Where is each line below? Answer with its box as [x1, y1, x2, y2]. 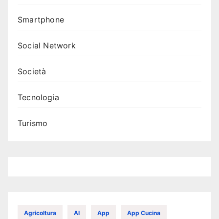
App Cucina [127, 209, 160, 217]
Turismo [18, 118, 48, 128]
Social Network [18, 41, 76, 50]
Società [18, 66, 46, 76]
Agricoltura [24, 209, 56, 217]
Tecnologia [18, 92, 59, 102]
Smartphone [18, 15, 64, 24]
